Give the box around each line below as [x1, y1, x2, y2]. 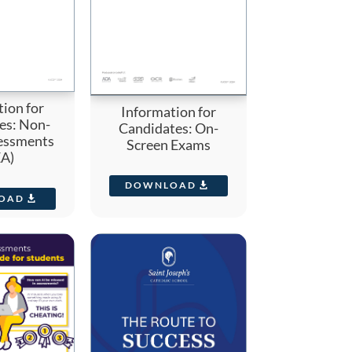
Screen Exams [126, 135, 211, 153]
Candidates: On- [118, 119, 218, 137]
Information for [120, 102, 216, 120]
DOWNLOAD [124, 179, 196, 192]
